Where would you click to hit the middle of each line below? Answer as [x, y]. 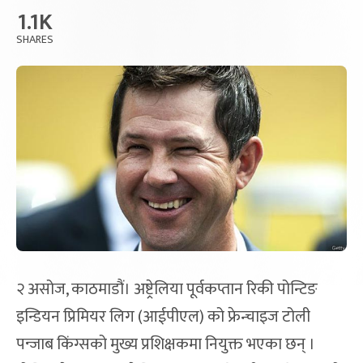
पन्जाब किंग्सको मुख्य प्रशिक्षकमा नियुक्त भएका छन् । [166, 345]
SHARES [35, 39]
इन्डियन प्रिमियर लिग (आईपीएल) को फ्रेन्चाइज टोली [163, 317]
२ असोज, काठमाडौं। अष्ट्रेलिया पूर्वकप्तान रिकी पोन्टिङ [167, 290]
